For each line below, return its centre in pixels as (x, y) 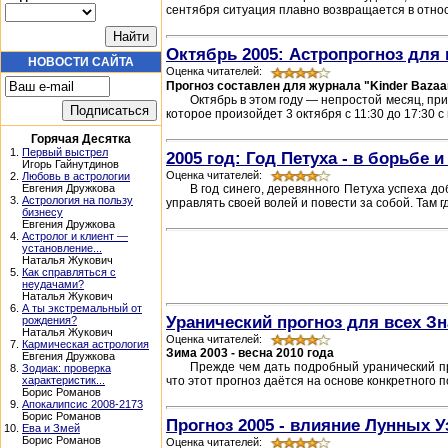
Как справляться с (69, 272)
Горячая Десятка (81, 139)
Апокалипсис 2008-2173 (82, 404)
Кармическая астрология (85, 344)
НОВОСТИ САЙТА (81, 62)
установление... (62, 248)
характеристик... (63, 380)
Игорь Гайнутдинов (70, 164)
